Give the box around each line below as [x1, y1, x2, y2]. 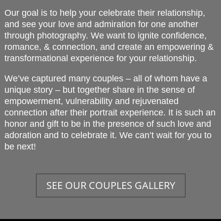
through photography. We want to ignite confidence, [4, 30, 207, 40]
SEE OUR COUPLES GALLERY [46, 178, 175, 192]
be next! [4, 141, 36, 151]
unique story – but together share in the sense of [4, 84, 195, 95]
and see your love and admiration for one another [4, 19, 198, 29]
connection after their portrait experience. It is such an [4, 107, 216, 117]
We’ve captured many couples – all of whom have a [4, 73, 207, 83]
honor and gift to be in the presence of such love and [4, 118, 211, 129]
